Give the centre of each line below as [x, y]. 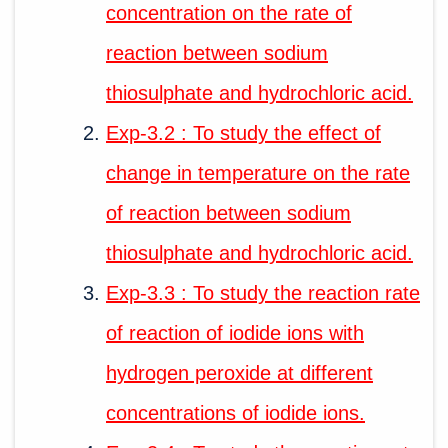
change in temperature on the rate [258, 172]
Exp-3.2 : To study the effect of [243, 132]
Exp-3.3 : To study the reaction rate [263, 292]
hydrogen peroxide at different [239, 372]
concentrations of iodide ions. [235, 412]
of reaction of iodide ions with [235, 332]
